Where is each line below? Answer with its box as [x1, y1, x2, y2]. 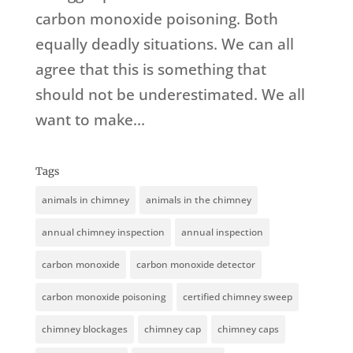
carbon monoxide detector [136, 258, 255, 272]
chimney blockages [41, 322, 128, 336]
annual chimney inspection [41, 225, 165, 240]
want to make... [35, 110, 145, 131]
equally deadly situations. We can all [35, 34, 294, 55]
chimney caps [217, 322, 279, 336]
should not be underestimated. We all [35, 84, 305, 106]
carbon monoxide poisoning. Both [35, 9, 278, 30]
